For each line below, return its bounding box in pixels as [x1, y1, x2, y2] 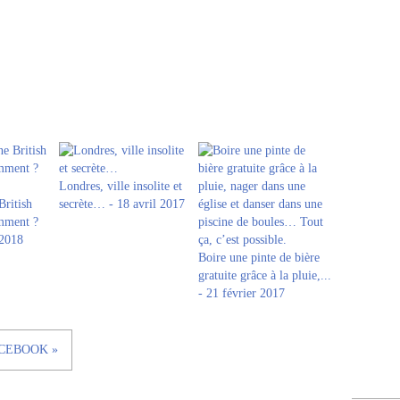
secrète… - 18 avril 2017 [59, 197, 185, 211]
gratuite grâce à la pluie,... [198, 269, 331, 282]
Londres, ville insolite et [59, 179, 182, 193]
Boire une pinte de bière [198, 251, 320, 264]
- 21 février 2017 [198, 287, 285, 300]
